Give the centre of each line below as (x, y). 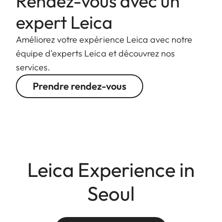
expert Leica (64, 22)
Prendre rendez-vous (80, 86)
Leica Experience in (111, 170)
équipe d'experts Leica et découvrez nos (95, 54)
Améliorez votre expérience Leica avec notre (104, 40)
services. (33, 67)
